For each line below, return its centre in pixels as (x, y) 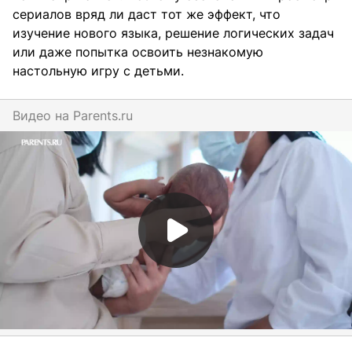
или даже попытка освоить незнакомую (138, 52)
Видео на (43, 116)
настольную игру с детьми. (98, 71)
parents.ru (107, 116)
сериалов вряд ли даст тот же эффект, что (147, 15)
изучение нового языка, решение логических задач (173, 33)
